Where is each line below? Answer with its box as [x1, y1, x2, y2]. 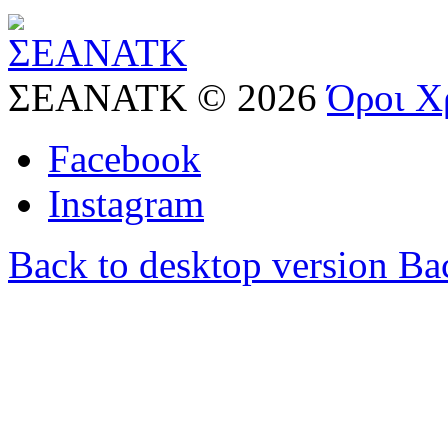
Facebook [48, 137, 201, 181]
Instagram [48, 182, 204, 226]
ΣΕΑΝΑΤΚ [8, 76, 187, 120]
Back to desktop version [8, 243, 388, 287]
